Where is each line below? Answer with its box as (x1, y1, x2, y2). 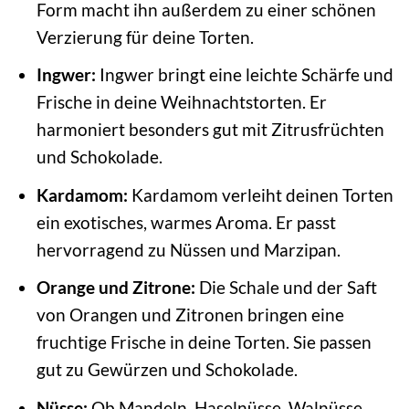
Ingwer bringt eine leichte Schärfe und (95, 64, 393, 86)
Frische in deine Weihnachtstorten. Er (36, 91, 327, 113)
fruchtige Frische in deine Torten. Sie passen (36, 331, 372, 353)
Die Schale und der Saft (194, 277, 377, 299)
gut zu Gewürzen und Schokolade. (36, 359, 298, 381)
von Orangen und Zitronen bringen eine (36, 304, 344, 326)
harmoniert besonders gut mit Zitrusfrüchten (36, 119, 384, 141)
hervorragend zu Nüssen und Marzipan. (36, 238, 341, 260)
